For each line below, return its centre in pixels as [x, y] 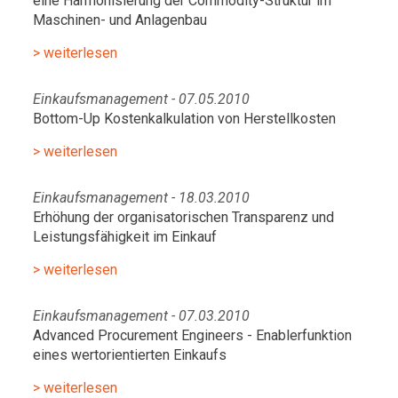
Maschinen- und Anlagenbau [120, 20]
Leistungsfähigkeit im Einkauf [125, 237]
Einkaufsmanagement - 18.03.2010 [141, 198]
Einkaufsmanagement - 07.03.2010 [141, 316]
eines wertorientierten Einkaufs [130, 355]
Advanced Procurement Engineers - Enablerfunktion [192, 335]
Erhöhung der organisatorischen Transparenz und [183, 217]
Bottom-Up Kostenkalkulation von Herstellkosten [184, 119]
